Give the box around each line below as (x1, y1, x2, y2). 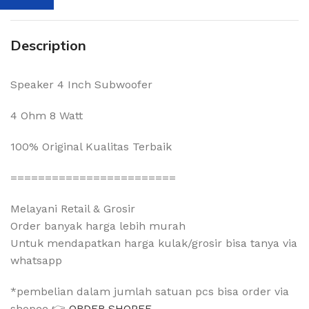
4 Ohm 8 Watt (10, 108, 83, 122)
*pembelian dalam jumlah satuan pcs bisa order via (10, 284, 289, 298)
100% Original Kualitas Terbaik (10, 139, 172, 153)
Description (10, 36, 86, 54)
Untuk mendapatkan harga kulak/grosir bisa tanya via (10, 236, 297, 250)
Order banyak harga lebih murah (10, 219, 186, 232)
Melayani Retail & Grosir (10, 201, 135, 215)
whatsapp (10, 253, 62, 267)
